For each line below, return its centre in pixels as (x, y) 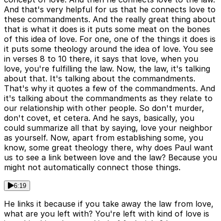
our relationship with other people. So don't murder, (104, 108)
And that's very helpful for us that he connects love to (110, 10)
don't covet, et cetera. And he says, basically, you (99, 118)
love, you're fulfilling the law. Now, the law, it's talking (107, 69)
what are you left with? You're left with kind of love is (107, 214)
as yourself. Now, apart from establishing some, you (104, 138)
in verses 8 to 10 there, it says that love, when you (101, 59)
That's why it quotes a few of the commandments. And (110, 89)
